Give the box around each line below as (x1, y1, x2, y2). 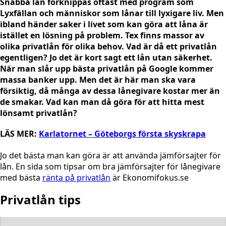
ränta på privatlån (42, 172, 110, 183)
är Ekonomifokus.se (110, 172, 189, 183)
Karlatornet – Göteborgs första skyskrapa (39, 128, 206, 140)
